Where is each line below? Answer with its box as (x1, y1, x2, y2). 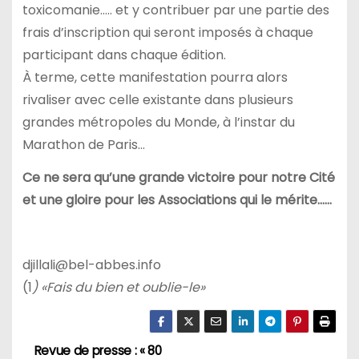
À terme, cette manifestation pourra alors (22, 67, 288, 87)
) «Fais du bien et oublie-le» (31, 278, 205, 297)
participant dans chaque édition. (22, 45, 226, 64)
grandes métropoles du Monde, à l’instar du (22, 112, 295, 131)
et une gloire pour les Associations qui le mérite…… (22, 190, 332, 209)
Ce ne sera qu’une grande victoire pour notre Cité (22, 167, 335, 187)
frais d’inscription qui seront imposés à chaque (22, 22, 313, 42)
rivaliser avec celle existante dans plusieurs (22, 90, 293, 109)
